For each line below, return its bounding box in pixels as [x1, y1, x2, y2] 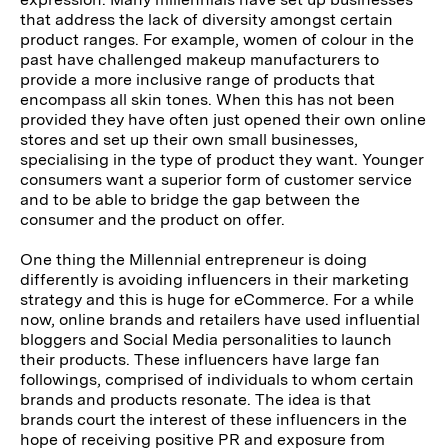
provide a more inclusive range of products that [20, 70, 376, 90]
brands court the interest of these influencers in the [20, 410, 408, 430]
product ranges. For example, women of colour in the [20, 30, 415, 50]
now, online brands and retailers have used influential [20, 310, 421, 330]
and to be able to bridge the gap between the [20, 190, 361, 210]
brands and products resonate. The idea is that [20, 390, 372, 410]
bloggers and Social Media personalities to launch [20, 330, 393, 350]
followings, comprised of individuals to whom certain [20, 370, 415, 390]
